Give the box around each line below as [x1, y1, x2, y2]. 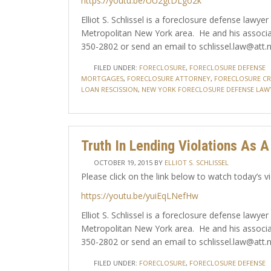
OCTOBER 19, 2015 [93, 158, 152, 167]
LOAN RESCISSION [80, 85, 138, 94]
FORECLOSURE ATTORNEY [126, 74, 211, 83]
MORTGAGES [80, 74, 123, 83]
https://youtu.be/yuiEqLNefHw [80, 190, 198, 201]
